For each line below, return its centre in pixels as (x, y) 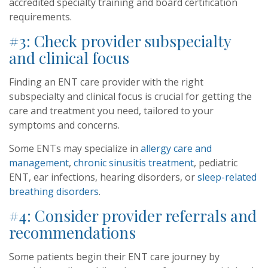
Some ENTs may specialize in (75, 148)
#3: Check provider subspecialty (120, 41)
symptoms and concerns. (64, 125)
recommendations (72, 232)
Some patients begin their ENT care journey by (114, 257)
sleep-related (227, 177)
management (39, 163)
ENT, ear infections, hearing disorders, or (103, 177)
